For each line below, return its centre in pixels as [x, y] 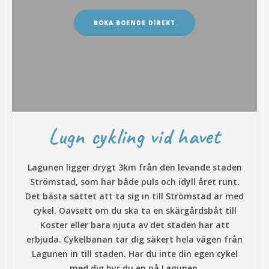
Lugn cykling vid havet [134, 136]
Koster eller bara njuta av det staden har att [134, 225]
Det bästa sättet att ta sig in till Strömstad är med [134, 196]
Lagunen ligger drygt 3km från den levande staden [134, 167]
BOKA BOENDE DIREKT [134, 23]
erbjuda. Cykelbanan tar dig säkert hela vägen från [134, 239]
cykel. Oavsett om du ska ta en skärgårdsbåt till [134, 210]
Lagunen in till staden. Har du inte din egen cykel [134, 253]
